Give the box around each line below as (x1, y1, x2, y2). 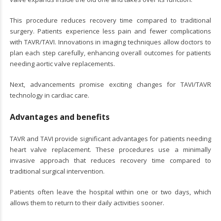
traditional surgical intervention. (10, 166, 105, 176)
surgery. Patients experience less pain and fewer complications (10, 26, 211, 36)
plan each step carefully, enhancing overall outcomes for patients (10, 48, 211, 57)
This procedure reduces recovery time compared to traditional (10, 15, 211, 25)
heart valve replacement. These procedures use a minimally (10, 145, 211, 154)
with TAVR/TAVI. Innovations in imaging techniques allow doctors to (10, 37, 211, 46)
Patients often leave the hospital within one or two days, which (10, 187, 211, 196)
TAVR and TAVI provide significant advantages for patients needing (10, 134, 211, 143)
